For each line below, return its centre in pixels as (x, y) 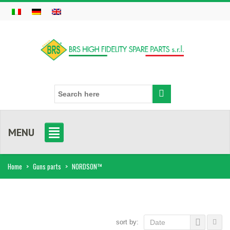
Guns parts (47, 166)
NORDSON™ (87, 166)
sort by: (127, 222)
